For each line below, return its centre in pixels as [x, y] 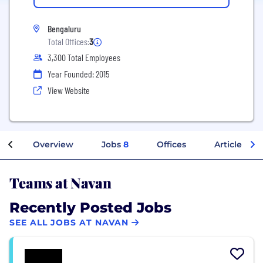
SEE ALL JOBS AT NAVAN [69, 223]
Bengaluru [64, 28]
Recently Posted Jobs [90, 207]
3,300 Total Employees [84, 57]
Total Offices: [68, 41]
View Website [69, 90]
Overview [53, 144]
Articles [230, 144]
